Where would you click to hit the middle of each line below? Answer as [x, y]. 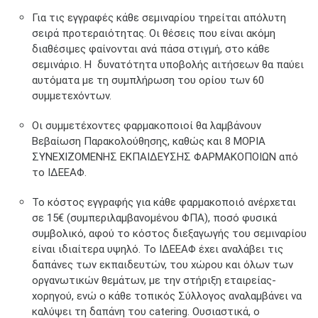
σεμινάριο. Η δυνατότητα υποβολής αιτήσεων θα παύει [168, 64]
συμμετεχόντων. [72, 95]
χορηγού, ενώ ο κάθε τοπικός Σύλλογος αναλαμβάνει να [167, 296]
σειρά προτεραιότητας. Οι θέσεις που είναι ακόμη [154, 33]
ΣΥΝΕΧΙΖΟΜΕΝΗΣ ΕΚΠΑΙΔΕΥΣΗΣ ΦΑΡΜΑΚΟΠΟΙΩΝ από [165, 157]
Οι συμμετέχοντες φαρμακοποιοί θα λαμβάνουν [147, 125]
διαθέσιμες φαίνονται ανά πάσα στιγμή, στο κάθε [151, 49]
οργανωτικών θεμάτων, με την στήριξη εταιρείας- [154, 280]
